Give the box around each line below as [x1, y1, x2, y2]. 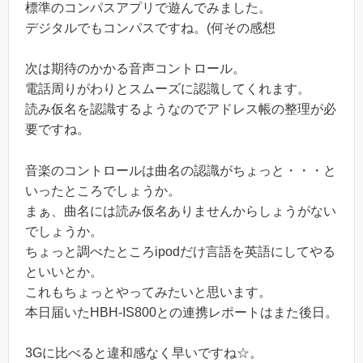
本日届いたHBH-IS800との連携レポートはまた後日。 [25, 305, 338, 319]
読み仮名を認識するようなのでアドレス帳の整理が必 [25, 102, 336, 117]
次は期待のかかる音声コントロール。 [25, 62, 246, 76]
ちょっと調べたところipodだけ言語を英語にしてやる [25, 244, 335, 258]
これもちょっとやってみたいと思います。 [25, 284, 271, 299]
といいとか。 [25, 264, 103, 279]
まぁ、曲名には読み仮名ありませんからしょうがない [25, 203, 336, 218]
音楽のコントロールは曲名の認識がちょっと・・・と [25, 163, 336, 177]
